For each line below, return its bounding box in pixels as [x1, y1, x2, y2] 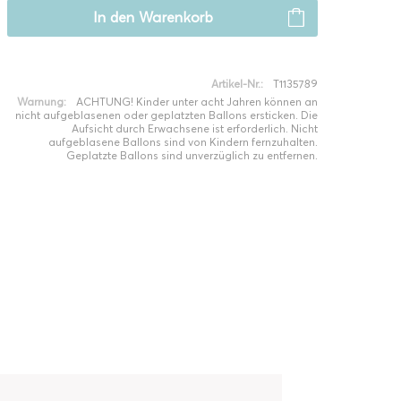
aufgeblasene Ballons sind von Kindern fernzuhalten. [47, 135, 318, 149]
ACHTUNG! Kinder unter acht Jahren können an [75, 95, 318, 108]
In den [92, 9, 135, 26]
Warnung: [16, 95, 66, 108]
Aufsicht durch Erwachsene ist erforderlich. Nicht [71, 122, 318, 135]
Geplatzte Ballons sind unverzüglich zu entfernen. [65, 149, 318, 162]
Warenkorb [138, 9, 213, 26]
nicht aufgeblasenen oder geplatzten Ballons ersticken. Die [14, 108, 318, 122]
